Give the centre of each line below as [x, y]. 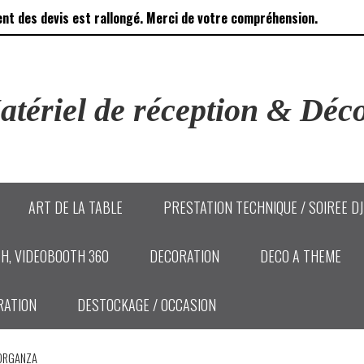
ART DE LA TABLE [76, 207]
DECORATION [184, 256]
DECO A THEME [301, 256]
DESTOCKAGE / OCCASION [147, 305]
